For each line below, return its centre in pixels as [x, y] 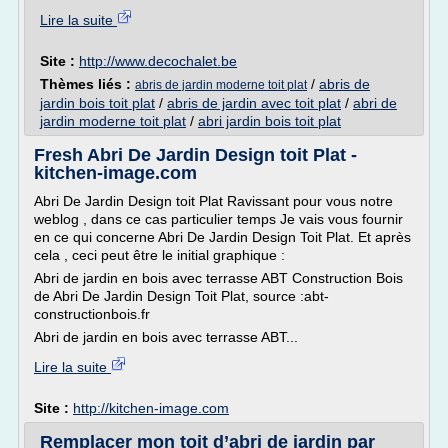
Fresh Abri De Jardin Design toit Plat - [195, 155]
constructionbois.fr [92, 314]
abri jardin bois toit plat [269, 121]
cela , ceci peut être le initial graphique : [159, 255]
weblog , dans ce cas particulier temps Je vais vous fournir [218, 219]
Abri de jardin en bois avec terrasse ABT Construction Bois [218, 278]
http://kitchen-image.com [151, 408]
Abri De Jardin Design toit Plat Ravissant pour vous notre [213, 201]
